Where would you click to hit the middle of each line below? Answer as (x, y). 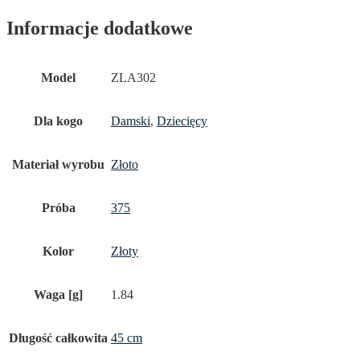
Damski (131, 121)
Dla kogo (58, 121)
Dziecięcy (182, 121)
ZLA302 (133, 78)
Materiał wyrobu (58, 165)
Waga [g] (58, 295)
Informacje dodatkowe (100, 29)
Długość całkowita (58, 338)
